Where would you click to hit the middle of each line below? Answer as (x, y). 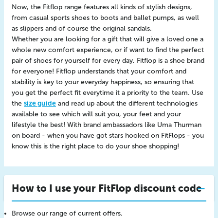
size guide (40, 103)
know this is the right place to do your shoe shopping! (95, 146)
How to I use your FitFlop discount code (107, 188)
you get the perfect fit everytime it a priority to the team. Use (108, 93)
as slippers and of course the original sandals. (82, 28)
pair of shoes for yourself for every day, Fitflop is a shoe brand (108, 61)
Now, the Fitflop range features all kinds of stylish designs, (102, 7)
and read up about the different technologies (127, 103)
